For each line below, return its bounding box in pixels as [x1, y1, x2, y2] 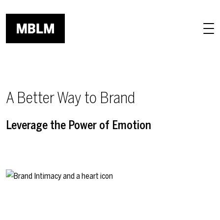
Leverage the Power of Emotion [6, 118, 151, 132]
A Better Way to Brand [6, 88, 135, 107]
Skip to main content [5, 1, 71, 11]
